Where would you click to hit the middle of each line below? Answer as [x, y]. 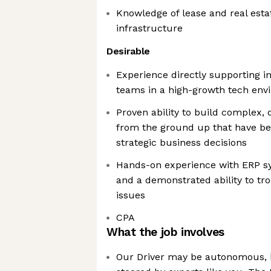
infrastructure [149, 28]
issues [131, 195]
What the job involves [165, 232]
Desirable [129, 51]
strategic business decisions [181, 142]
